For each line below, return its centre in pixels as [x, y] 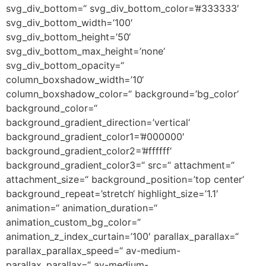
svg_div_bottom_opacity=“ [65, 65]
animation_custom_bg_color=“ [73, 222]
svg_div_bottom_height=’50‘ [68, 37]
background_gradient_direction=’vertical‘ [98, 122]
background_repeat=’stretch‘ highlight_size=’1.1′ [112, 194]
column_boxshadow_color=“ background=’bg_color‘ [122, 94]
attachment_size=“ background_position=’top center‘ [125, 179]
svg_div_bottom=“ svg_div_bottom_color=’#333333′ [123, 8]
